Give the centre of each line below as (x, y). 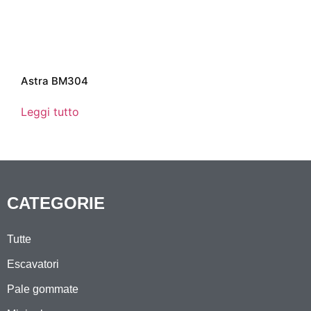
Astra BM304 (54, 81)
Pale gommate (43, 289)
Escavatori (33, 264)
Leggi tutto (50, 112)
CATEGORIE (56, 203)
